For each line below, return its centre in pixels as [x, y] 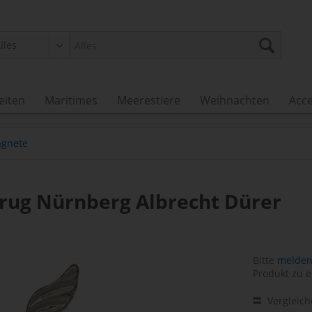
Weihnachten [235, 100]
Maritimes [71, 100]
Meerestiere [149, 100]
